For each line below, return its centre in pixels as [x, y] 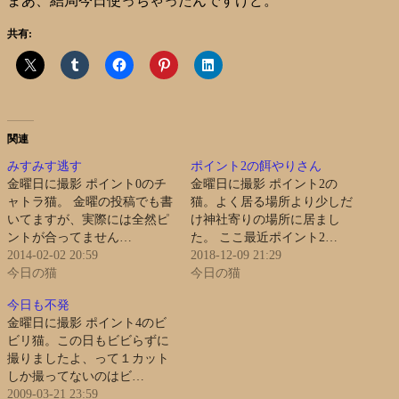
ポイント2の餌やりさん [256, 166]
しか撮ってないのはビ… [76, 376]
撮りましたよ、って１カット [88, 358]
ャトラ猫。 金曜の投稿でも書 [90, 201]
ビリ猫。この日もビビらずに [88, 340]
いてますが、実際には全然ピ [88, 219]
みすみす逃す [45, 166]
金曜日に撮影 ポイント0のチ [87, 183]
